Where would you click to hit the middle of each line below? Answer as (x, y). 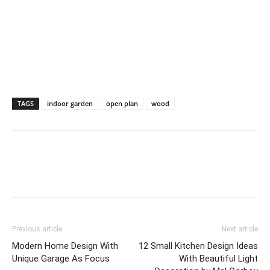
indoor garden (70, 103)
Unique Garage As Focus (61, 258)
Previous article (37, 229)
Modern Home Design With (65, 246)
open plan (122, 103)
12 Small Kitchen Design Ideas (198, 246)
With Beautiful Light (218, 258)
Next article (240, 229)
